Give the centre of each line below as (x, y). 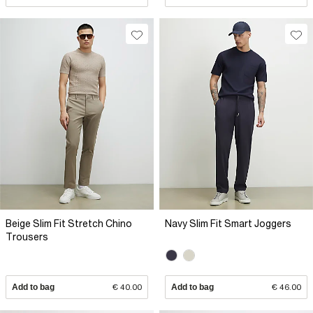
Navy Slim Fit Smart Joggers (228, 223)
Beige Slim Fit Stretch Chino (69, 223)
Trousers (27, 236)
